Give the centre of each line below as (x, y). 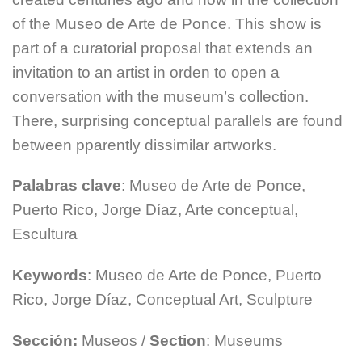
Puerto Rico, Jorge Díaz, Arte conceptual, (155, 210)
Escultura (45, 234)
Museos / (114, 341)
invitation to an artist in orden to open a (146, 72)
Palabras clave (67, 186)
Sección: (45, 341)
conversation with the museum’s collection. (160, 96)
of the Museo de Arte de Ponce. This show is (167, 23)
